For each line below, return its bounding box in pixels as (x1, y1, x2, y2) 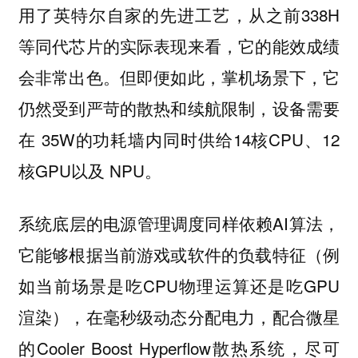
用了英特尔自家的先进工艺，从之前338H (18, 2, 340, 26)
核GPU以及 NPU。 (18, 157, 161, 182)
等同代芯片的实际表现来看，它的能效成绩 (18, 33, 340, 58)
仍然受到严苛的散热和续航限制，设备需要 (18, 95, 340, 120)
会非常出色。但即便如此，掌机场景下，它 (18, 64, 340, 89)
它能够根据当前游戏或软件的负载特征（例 (18, 242, 340, 267)
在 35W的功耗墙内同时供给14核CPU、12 (18, 126, 340, 151)
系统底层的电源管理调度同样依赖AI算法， (18, 211, 340, 236)
